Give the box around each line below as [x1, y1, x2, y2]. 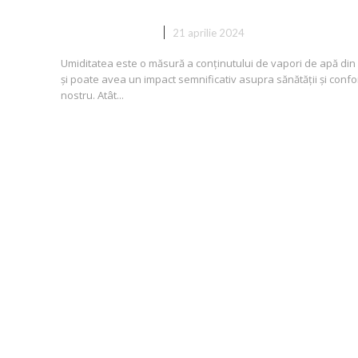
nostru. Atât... [61, 88, 124, 103]
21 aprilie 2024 [173, 26, 245, 40]
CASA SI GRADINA [61, 26, 152, 40]
